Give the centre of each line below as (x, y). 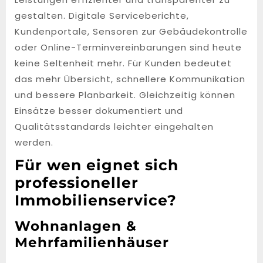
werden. (34, 142)
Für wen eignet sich (97, 165)
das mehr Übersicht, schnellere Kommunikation (130, 79)
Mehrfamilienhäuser (92, 242)
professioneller (77, 183)
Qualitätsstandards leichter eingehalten (114, 127)
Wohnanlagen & (76, 226)
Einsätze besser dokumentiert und (99, 111)
